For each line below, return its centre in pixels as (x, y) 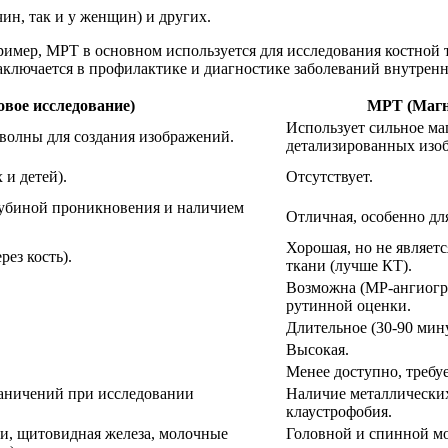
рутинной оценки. (348, 305)
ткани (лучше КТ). (349, 265)
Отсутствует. (329, 176)
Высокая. (317, 349)
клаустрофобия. (339, 411)
